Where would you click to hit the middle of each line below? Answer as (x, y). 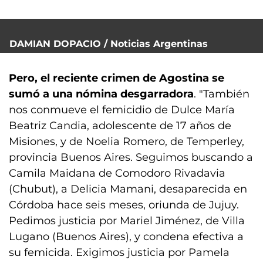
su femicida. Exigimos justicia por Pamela (119, 252)
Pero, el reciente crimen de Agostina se (117, 78)
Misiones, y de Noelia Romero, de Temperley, (127, 141)
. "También (222, 94)
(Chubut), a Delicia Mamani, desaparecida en (128, 189)
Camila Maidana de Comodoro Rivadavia (117, 173)
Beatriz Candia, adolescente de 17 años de (120, 126)
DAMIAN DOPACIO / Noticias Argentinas (109, 44)
